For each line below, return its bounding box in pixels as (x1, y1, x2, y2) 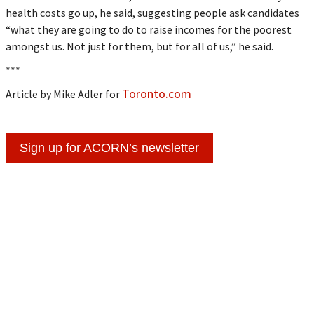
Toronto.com (121, 85, 191, 102)
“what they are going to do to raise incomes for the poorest (5, 22, 292, 36)
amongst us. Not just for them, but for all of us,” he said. (5, 39, 273, 53)
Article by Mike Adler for (5, 86, 122, 101)
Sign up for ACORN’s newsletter (19, 140, 199, 155)
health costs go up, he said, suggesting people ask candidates (5, 5, 299, 20)
